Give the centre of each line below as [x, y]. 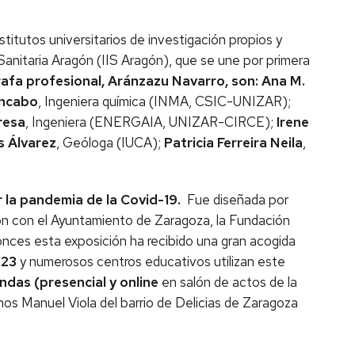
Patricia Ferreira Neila [233, 143]
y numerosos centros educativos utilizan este [151, 261]
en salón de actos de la [228, 282]
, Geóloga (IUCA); [110, 143]
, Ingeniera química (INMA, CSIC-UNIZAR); [164, 101]
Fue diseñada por [238, 200]
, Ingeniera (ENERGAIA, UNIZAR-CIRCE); [151, 122]
